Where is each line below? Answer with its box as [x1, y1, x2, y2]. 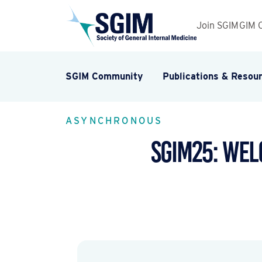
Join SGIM [196, 20, 239, 32]
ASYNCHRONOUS [65, 115, 163, 127]
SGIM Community [65, 71, 143, 82]
